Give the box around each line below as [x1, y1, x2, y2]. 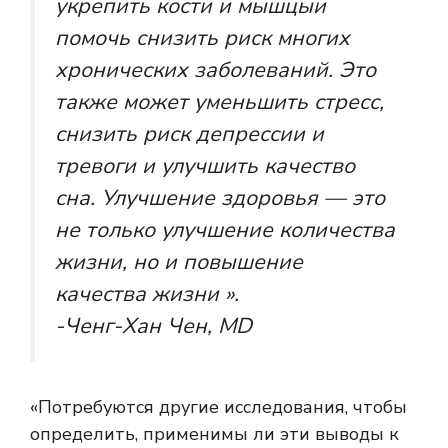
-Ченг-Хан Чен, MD [55, 310, 252, 341]
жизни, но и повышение [55, 246, 303, 277]
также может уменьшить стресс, [55, 86, 384, 117]
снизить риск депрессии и [55, 118, 324, 149]
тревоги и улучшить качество [55, 150, 355, 181]
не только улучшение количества [55, 214, 395, 245]
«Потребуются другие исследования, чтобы [30, 395, 407, 420]
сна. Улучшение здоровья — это [55, 182, 385, 213]
